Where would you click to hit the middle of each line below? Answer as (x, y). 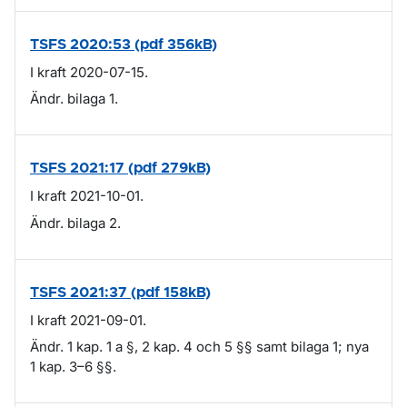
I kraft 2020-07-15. (89, 72)
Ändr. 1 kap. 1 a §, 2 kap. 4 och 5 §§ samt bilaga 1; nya (199, 347)
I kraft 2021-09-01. (88, 320)
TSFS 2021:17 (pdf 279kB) (120, 168)
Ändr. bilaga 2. (75, 223)
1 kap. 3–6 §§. (73, 367)
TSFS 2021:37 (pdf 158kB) (120, 292)
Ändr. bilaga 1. (74, 99)
